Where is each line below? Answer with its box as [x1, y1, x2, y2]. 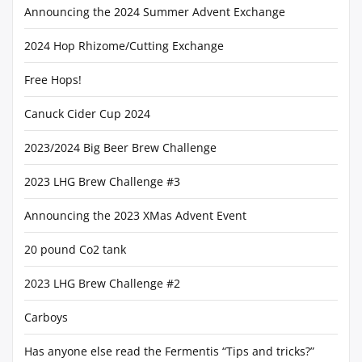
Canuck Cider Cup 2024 [24, 106, 150, 121]
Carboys [24, 309, 68, 325]
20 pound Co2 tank [24, 242, 126, 257]
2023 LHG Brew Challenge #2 [24, 276, 180, 291]
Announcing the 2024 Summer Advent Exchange [24, 4, 285, 19]
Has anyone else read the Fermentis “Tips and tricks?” [24, 343, 314, 359]
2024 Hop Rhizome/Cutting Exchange [24, 38, 224, 53]
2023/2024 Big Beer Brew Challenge [24, 140, 217, 155]
